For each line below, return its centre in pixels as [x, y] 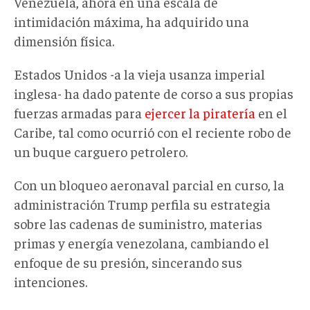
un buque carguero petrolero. [101, 151]
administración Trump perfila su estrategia [142, 203]
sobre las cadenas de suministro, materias [138, 223]
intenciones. [51, 281]
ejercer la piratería [200, 112]
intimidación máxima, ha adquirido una [131, 21]
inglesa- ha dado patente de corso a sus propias [154, 93]
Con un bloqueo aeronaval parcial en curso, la [149, 184]
